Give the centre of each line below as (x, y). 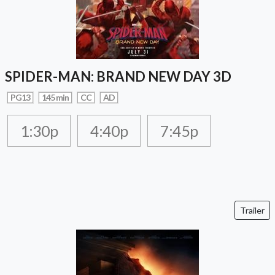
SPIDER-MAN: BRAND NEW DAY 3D (118, 77)
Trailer (252, 211)
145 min (56, 98)
